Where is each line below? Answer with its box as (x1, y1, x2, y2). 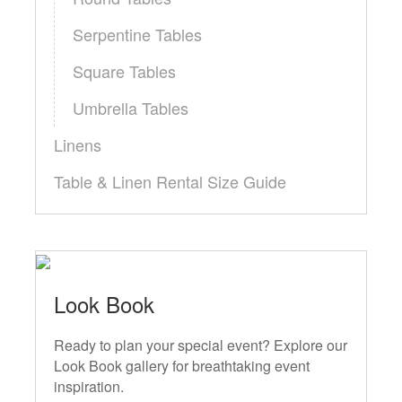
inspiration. (54, 376, 124, 398)
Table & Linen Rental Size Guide (54, 170, 286, 194)
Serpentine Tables (73, 22, 202, 47)
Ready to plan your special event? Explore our (54, 335, 347, 356)
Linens (54, 133, 101, 157)
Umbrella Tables (73, 96, 188, 120)
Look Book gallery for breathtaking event (54, 355, 310, 377)
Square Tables (73, 59, 176, 83)
